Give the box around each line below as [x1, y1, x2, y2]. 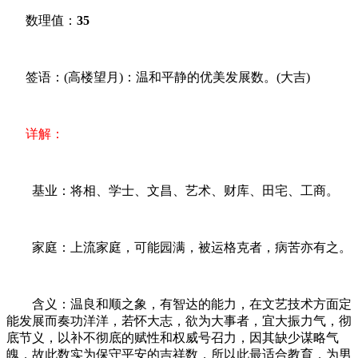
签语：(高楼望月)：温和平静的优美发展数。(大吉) [6, 70, 310, 85]
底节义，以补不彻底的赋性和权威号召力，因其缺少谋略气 [6, 331, 339, 345]
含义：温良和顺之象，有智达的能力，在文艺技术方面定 [6, 297, 352, 312]
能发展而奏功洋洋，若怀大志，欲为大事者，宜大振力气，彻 [6, 314, 352, 328]
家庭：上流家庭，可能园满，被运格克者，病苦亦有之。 [6, 241, 352, 255]
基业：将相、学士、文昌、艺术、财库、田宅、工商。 [6, 184, 339, 198]
